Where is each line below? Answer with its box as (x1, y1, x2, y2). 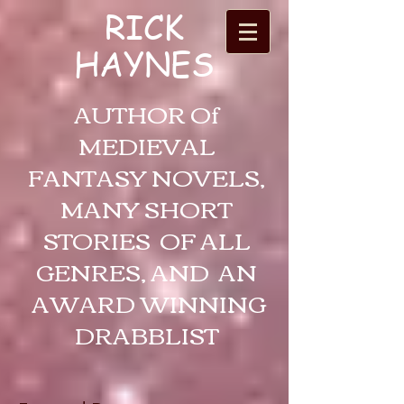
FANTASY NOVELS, (28, 154, 265, 197)
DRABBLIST (74, 312, 219, 355)
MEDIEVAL (78, 123, 216, 166)
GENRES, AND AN (36, 249, 257, 292)
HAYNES (74, 41, 215, 86)
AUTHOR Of (73, 91, 220, 134)
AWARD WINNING (27, 280, 266, 324)
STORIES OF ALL (42, 217, 251, 261)
